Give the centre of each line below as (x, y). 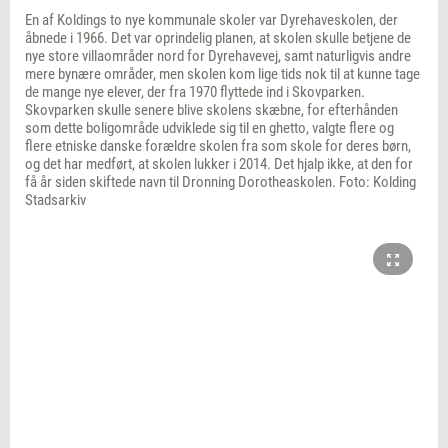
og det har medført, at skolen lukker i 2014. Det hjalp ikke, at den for (219, 164)
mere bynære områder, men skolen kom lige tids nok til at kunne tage (222, 74)
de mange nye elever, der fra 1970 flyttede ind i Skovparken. (195, 92)
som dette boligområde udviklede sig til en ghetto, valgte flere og (209, 128)
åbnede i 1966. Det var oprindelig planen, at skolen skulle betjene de (218, 38)
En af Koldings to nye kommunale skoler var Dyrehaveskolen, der (211, 20)
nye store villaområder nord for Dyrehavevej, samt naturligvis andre (218, 56)
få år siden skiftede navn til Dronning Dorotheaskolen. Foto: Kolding (220, 182)
